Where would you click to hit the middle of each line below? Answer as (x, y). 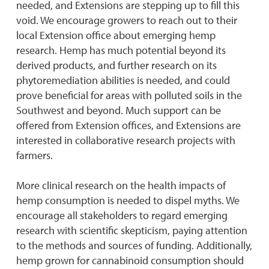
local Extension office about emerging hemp (116, 35)
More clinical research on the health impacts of (121, 185)
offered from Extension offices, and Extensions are (128, 125)
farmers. (35, 155)
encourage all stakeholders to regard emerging (122, 215)
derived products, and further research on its (116, 65)
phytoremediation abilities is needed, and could (123, 80)
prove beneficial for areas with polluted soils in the (129, 95)
